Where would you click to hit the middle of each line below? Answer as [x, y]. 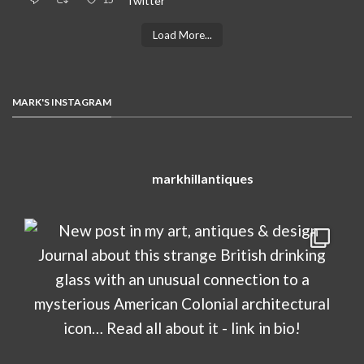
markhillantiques [202, 178]
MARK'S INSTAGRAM [62, 102]
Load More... [182, 35]
